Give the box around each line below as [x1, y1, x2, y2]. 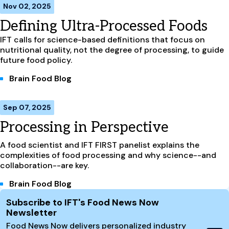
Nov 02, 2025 [3, 1, 51, 11]
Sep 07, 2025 [3, 102, 51, 112]
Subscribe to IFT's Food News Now [6, 196, 159, 209]
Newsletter [6, 206, 57, 219]
